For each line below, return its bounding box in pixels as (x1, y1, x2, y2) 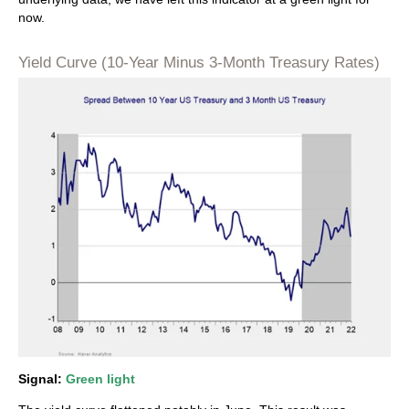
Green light (66, 372, 135, 387)
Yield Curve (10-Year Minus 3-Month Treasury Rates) (18, 54, 380, 72)
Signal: (18, 372, 66, 387)
